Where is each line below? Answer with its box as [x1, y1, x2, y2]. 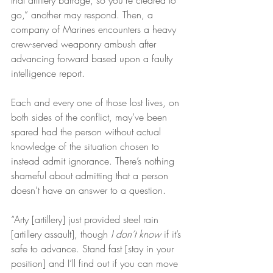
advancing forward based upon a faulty [11, 52, 175, 65]
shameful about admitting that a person [11, 169, 171, 182]
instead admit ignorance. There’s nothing [11, 154, 177, 168]
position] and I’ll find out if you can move [11, 257, 181, 270]
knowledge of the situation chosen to [11, 140, 162, 153]
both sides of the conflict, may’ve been [11, 110, 170, 124]
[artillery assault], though [11, 227, 111, 241]
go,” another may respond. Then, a [11, 8, 156, 21]
